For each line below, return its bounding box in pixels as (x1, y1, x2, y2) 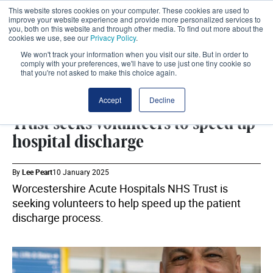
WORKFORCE (12, 87, 54, 94)
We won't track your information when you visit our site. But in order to (21, 49, 249, 59)
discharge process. (12, 210, 104, 225)
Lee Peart (22, 167, 52, 177)
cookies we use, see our (9, 32, 90, 43)
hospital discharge (12, 133, 144, 151)
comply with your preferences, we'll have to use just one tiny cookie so (21, 58, 251, 68)
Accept (98, 94, 121, 105)
